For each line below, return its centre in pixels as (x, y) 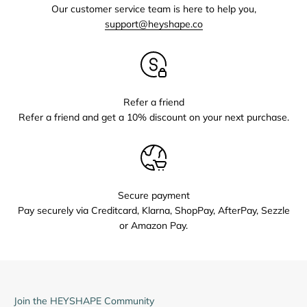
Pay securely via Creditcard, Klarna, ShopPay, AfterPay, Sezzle (153, 210)
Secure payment (153, 195)
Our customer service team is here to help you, (153, 9)
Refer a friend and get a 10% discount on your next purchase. (153, 117)
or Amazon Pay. (153, 225)
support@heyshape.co (153, 24)
